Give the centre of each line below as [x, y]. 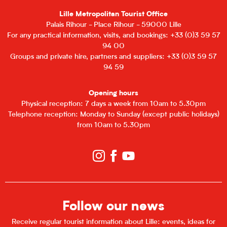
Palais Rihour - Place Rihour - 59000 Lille [113, 25]
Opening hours [113, 94]
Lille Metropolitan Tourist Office [113, 15]
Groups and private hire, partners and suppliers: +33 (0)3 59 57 [113, 57]
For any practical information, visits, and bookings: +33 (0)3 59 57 [113, 36]
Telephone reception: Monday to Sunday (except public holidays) [113, 115]
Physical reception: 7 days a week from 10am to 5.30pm [113, 104]
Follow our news [113, 207]
